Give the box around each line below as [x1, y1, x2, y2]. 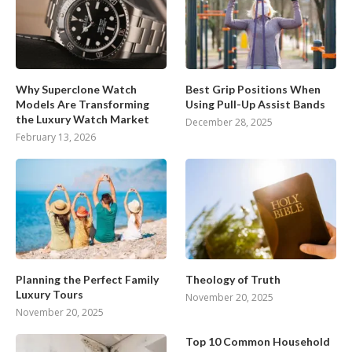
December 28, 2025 [185, 115, 273, 129]
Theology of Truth [185, 272, 281, 286]
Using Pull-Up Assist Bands [185, 97, 326, 111]
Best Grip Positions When [185, 82, 321, 96]
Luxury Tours [16, 287, 83, 301]
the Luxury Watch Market [16, 112, 149, 126]
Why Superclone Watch [16, 82, 137, 96]
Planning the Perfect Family [16, 272, 159, 286]
